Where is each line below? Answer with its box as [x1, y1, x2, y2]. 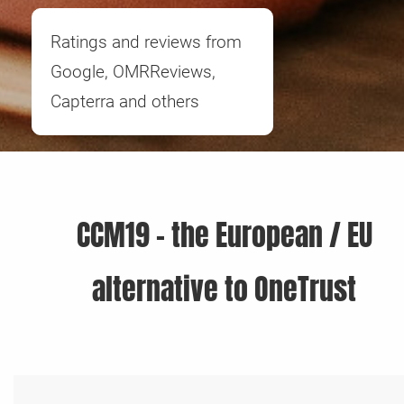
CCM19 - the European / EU [76, 214, 372, 257]
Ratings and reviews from [50, 31, 242, 52]
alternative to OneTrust [92, 268, 356, 311]
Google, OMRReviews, [50, 60, 216, 82]
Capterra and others [50, 90, 199, 112]
